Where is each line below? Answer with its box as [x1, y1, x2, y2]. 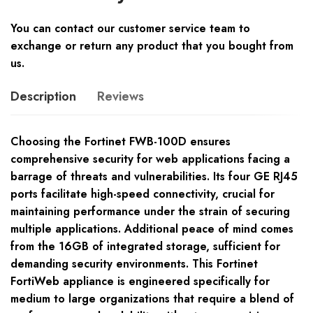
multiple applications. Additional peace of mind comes [10, 221, 293, 238]
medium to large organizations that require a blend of [10, 291, 294, 307]
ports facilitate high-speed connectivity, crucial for [10, 186, 275, 203]
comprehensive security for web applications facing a [10, 151, 290, 168]
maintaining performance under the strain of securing [10, 203, 290, 220]
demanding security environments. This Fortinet [10, 256, 258, 272]
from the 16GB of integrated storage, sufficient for [10, 238, 280, 255]
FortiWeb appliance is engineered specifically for [10, 273, 270, 290]
